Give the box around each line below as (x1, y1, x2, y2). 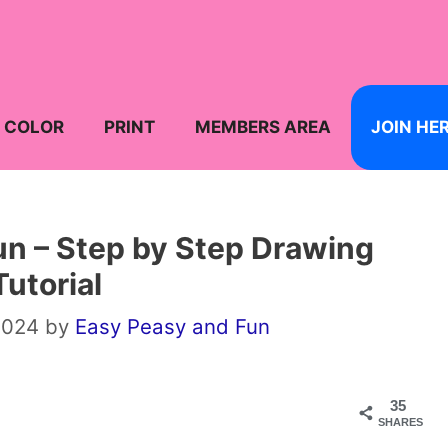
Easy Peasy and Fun (74, 314, 270, 340)
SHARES (378, 416, 423, 429)
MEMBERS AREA (195, 117, 331, 137)
